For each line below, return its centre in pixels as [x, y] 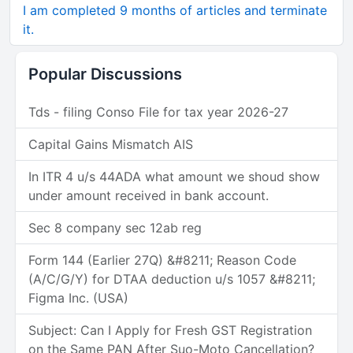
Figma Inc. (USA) [78, 298]
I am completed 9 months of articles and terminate [175, 11]
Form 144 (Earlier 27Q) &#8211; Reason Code [162, 260]
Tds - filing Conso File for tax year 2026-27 [158, 112]
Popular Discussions [105, 74]
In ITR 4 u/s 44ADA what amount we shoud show [174, 177]
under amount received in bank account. [149, 196]
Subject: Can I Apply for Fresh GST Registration [170, 331]
